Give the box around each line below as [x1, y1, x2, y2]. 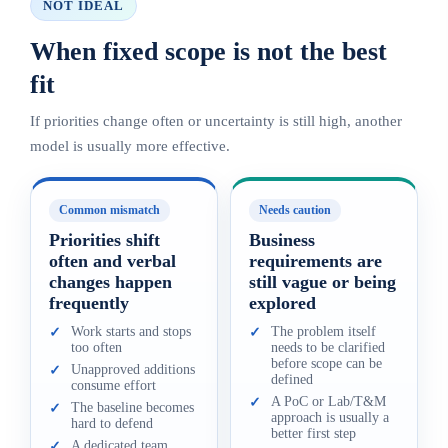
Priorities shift [49, 230, 160, 250]
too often [71, 340, 122, 355]
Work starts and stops [71, 324, 191, 339]
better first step [271, 426, 356, 441]
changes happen [49, 272, 172, 292]
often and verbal [49, 251, 176, 271]
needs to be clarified [271, 340, 385, 355]
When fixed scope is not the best [30, 37, 387, 66]
